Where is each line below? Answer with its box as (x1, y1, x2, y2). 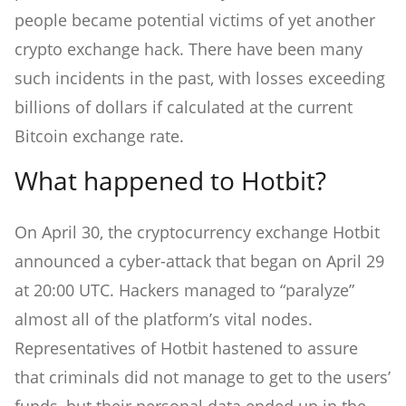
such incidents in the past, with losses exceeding (14, 67, 385, 90)
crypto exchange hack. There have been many (14, 38, 362, 61)
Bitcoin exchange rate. (14, 125, 184, 148)
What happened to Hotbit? (14, 163, 326, 198)
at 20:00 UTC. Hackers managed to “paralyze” (14, 279, 354, 302)
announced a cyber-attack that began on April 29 (14, 250, 384, 273)
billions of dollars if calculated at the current (14, 96, 353, 119)
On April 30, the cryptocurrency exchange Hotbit (14, 221, 380, 244)
